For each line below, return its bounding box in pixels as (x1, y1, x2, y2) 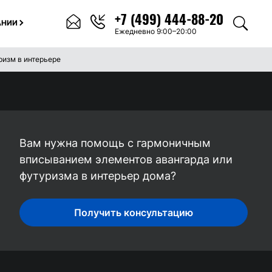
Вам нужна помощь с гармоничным (19, 137, 211, 149)
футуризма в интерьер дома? (19, 169, 176, 182)
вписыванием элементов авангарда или (19, 153, 233, 166)
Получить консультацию (74, 206, 193, 219)
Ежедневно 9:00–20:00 (115, 26, 197, 36)
